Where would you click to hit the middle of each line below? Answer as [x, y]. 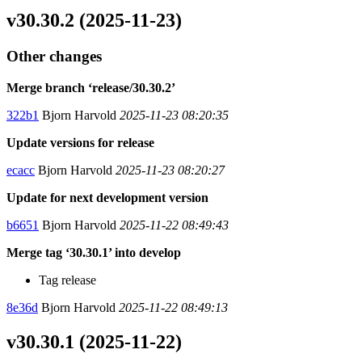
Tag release [67, 280]
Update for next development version [107, 198]
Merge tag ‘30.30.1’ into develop [94, 253]
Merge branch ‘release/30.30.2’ [91, 88]
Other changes [54, 57]
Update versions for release [80, 143]
